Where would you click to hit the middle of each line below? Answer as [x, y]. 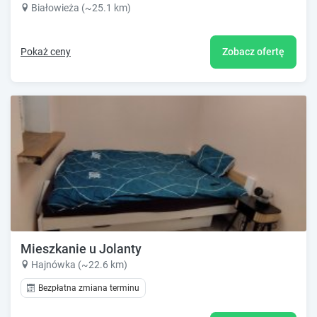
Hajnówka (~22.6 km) [79, 264]
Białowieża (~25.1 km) [81, 8]
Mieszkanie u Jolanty [81, 248]
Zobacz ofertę [253, 52]
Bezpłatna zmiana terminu [89, 288]
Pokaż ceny [46, 52]
